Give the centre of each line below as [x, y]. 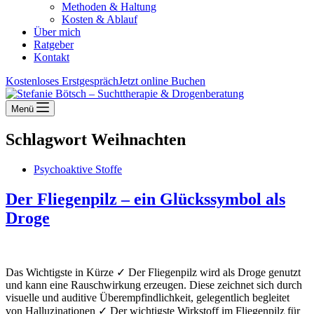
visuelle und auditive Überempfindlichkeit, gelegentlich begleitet [148, 297]
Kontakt [52, 57]
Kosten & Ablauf [100, 19]
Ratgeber [54, 45]
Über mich [57, 32]
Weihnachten [136, 139]
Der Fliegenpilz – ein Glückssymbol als [145, 199]
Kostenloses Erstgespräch [62, 81]
